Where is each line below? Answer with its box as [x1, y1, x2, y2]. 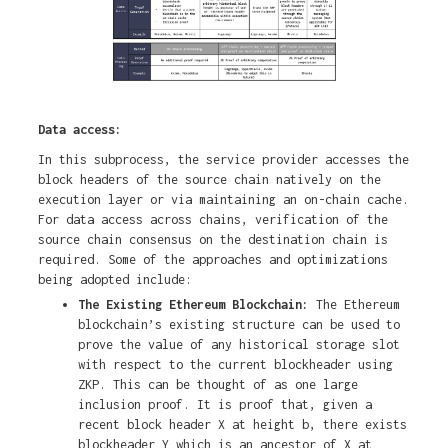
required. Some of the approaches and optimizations [37, 252, 388, 268]
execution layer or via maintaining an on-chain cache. [37, 192, 409, 208]
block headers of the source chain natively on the [37, 172, 381, 188]
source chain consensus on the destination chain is [37, 232, 388, 248]
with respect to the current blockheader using [77, 357, 393, 373]
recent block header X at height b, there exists [77, 417, 407, 433]
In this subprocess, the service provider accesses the [37, 152, 409, 168]
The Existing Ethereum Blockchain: [77, 297, 309, 313]
